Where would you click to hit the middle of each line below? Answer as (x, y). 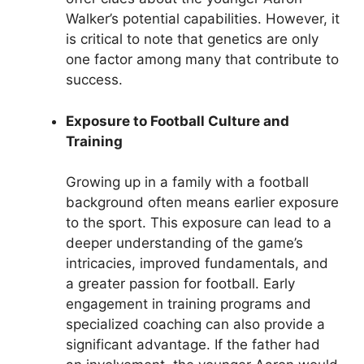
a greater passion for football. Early (180, 284)
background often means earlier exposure (202, 203)
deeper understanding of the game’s (184, 243)
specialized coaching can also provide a (195, 325)
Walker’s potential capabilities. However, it (203, 19)
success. (94, 80)
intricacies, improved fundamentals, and (197, 264)
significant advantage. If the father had (193, 345)
